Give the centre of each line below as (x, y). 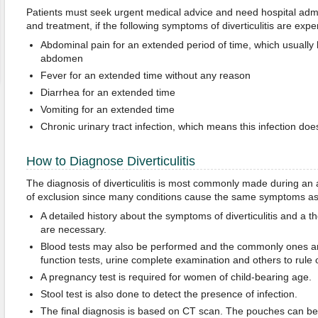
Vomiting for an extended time (107, 109)
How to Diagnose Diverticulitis (110, 161)
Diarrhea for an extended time (108, 92)
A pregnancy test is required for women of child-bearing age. (176, 277)
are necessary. (73, 229)
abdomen (61, 58)
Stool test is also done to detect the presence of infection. (169, 294)
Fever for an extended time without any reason (145, 75)
